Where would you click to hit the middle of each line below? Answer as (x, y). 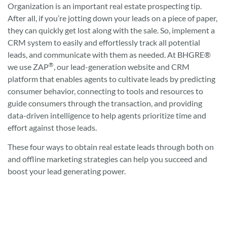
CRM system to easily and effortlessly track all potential (104, 42)
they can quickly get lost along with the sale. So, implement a (111, 30)
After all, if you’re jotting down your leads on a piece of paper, (112, 18)
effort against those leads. (52, 127)
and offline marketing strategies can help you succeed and (107, 159)
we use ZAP (28, 66)
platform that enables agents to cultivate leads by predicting (111, 79)
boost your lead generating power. (67, 171)
